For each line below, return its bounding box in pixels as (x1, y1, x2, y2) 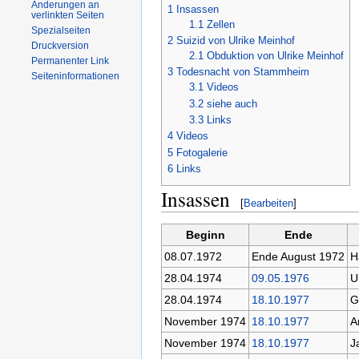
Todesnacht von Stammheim (176, 66, 309, 79)
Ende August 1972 (251, 249, 345, 263)
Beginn (185, 228, 225, 241)
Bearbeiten (244, 196, 293, 209)
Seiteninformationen (31, 71, 120, 82)
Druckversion (31, 40, 90, 51)
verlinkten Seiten (31, 10, 105, 21)
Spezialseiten (31, 25, 91, 36)
